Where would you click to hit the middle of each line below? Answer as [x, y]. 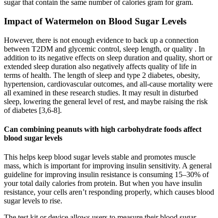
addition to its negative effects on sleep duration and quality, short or [108, 57]
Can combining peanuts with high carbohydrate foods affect [103, 129]
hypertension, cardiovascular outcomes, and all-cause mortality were [108, 84]
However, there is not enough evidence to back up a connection [101, 40]
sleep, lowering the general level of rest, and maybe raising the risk [106, 101]
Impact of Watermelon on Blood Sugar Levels [95, 21]
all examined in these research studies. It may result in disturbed [101, 92]
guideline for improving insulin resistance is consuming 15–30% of [106, 175]
